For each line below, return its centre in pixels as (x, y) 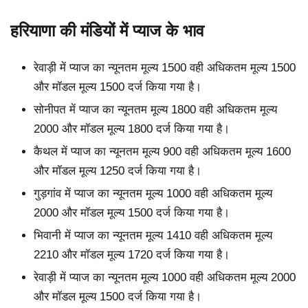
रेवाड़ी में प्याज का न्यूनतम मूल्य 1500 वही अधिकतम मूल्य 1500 (165, 67)
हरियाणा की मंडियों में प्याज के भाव (107, 30)
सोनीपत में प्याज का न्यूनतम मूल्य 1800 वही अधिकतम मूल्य (155, 109)
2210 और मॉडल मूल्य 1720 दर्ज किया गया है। (132, 255)
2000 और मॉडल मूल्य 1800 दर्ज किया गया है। (132, 129)
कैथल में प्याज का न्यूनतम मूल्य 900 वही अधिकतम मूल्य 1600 (162, 151)
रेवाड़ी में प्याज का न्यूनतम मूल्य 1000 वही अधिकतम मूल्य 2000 (165, 278)
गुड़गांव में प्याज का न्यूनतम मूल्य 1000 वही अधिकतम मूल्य (153, 193)
